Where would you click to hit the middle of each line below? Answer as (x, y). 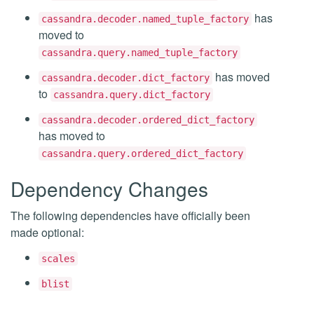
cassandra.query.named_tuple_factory (139, 53)
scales (58, 259)
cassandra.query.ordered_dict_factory (142, 153)
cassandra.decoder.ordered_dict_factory (148, 120)
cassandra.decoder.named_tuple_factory (145, 19)
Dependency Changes (109, 189)
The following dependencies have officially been (130, 216)
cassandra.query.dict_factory (132, 95)
